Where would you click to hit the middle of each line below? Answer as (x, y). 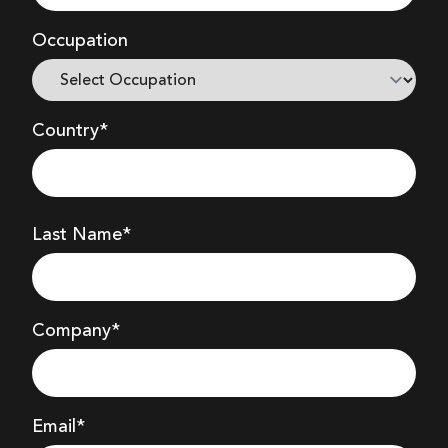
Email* (58, 426)
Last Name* (81, 234)
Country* (70, 130)
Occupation (80, 40)
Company (71, 330)
